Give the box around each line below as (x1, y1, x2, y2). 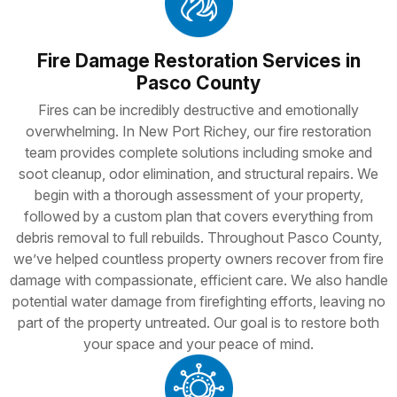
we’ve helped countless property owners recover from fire (13, 249, 384, 268)
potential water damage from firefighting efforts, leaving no (12, 292, 385, 310)
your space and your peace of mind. (83, 334, 314, 353)
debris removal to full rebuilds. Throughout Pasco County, (15, 228, 382, 246)
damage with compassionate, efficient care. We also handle (9, 270, 388, 289)
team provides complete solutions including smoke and (25, 143, 372, 161)
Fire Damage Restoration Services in (36, 49, 361, 72)
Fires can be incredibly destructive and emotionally (38, 100, 359, 119)
